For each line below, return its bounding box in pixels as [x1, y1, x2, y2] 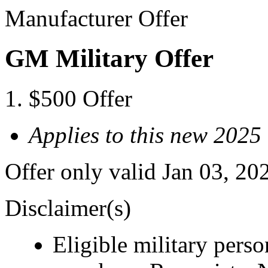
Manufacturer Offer [5, 5, 188, 31]
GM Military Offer [5, 44, 214, 72]
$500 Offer [29, 85, 132, 111]
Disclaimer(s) [5, 194, 131, 221]
